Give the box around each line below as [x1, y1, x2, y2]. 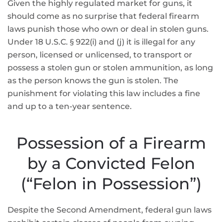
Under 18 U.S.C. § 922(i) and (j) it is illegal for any [7, 37, 195, 47]
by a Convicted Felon [27, 154, 195, 173]
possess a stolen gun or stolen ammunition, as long [7, 63, 213, 72]
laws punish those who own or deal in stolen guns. [7, 24, 209, 34]
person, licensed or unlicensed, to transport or [7, 50, 192, 59]
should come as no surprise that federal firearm [7, 11, 199, 21]
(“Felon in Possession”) [20, 174, 202, 193]
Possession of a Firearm [16, 133, 206, 153]
